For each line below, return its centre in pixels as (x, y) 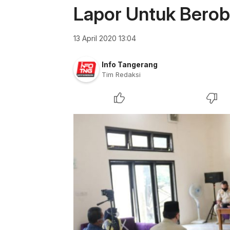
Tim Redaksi (121, 74)
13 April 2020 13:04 (105, 38)
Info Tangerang (130, 64)
